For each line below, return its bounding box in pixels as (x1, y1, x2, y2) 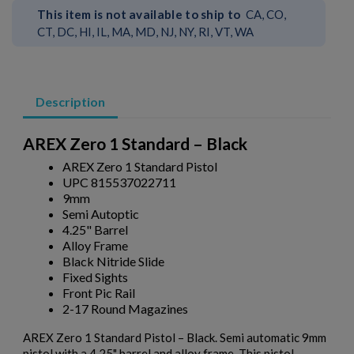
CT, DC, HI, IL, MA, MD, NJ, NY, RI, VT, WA (37, 24, 254, 39)
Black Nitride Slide (62, 253, 164, 269)
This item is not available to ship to (37, 6, 241, 21)
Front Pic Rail (62, 284, 135, 300)
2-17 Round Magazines (62, 300, 188, 316)
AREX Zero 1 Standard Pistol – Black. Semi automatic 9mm (23, 330, 326, 345)
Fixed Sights (62, 269, 128, 284)
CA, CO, (243, 6, 287, 21)
